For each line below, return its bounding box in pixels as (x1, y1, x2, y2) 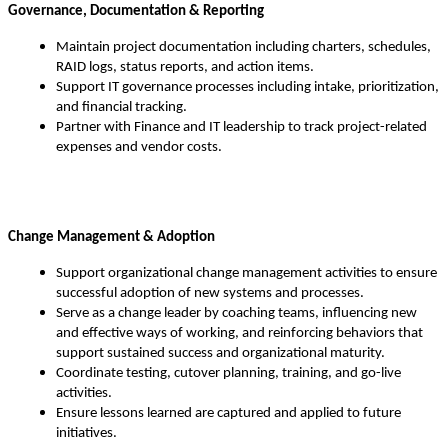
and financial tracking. (56, 100, 187, 116)
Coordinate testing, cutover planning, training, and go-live (56, 366, 401, 382)
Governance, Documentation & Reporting (8, 4, 264, 20)
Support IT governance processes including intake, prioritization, (56, 80, 439, 96)
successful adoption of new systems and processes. (56, 286, 364, 302)
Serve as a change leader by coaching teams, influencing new (56, 306, 417, 322)
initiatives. (56, 426, 117, 442)
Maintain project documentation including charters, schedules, (56, 40, 431, 56)
